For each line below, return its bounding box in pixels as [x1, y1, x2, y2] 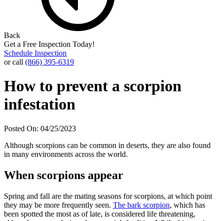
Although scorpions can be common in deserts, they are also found [4, 141, 211, 149]
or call [4, 57, 25, 66]
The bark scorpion [113, 200, 170, 209]
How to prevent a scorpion [4, 77, 182, 95]
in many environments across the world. [4, 149, 128, 158]
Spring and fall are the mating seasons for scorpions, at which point [4, 191, 212, 200]
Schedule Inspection [4, 48, 67, 57]
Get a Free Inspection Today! [4, 39, 95, 48]
